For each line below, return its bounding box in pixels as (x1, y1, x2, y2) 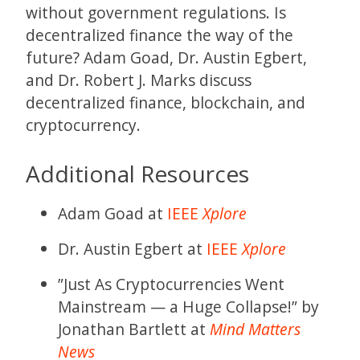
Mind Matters (210, 317, 301, 340)
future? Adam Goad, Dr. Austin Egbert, (26, 47, 307, 69)
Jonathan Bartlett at (58, 317, 210, 340)
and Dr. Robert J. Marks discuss (26, 69, 252, 92)
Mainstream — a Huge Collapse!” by (58, 295, 319, 317)
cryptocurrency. (26, 114, 141, 137)
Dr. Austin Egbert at (58, 237, 207, 260)
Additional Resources (26, 157, 249, 189)
